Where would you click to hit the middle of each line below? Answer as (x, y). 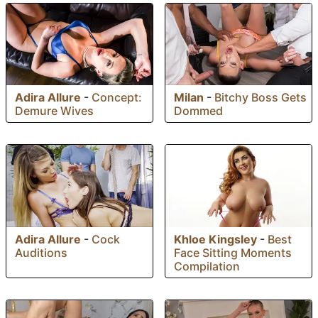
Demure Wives (54, 111)
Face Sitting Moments (233, 253)
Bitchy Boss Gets (261, 98)
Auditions (41, 253)
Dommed (198, 111)
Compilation (207, 267)
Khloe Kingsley (215, 240)
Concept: (117, 98)
